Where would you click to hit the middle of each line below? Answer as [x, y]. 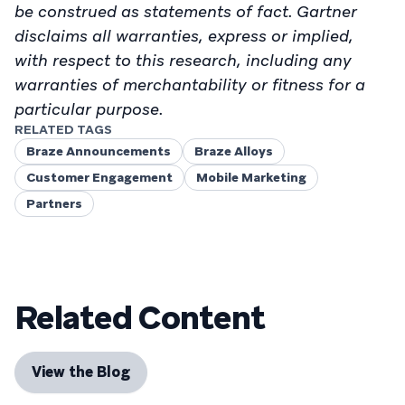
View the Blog [81, 372]
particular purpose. [89, 109]
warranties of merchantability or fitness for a [190, 85]
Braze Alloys [234, 151]
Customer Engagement [99, 177]
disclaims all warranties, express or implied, [184, 36]
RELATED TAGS [63, 129]
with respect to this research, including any [183, 60]
